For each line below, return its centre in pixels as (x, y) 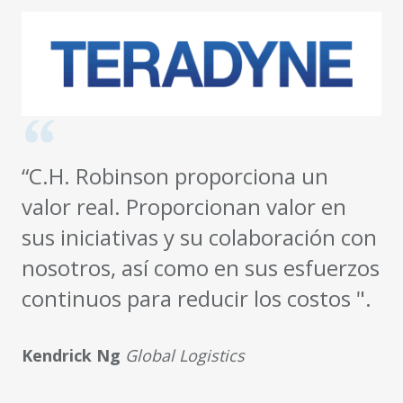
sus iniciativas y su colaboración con (199, 237)
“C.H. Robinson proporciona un (175, 175)
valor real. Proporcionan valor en (184, 206)
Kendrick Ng (73, 355)
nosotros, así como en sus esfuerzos (201, 267)
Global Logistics (185, 355)
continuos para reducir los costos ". (197, 298)
